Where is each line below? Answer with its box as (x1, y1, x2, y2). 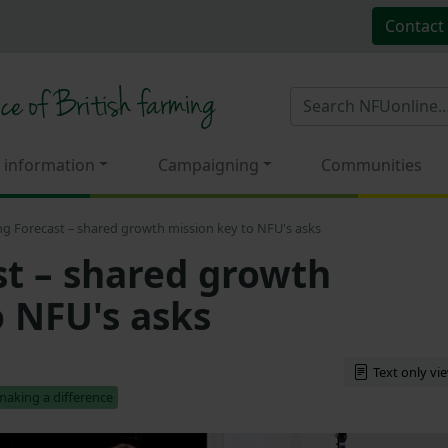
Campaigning (157, 153, 259, 176)
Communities (321, 153, 423, 176)
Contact (384, 14, 444, 37)
